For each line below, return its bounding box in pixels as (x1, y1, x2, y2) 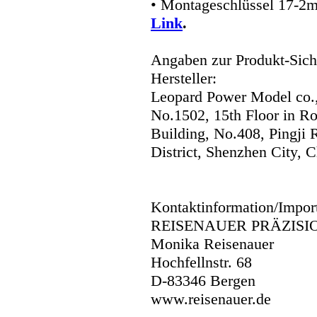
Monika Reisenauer (151, 235, 274, 253)
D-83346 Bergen (151, 272, 255, 290)
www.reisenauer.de (151, 290, 271, 309)
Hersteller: (151, 69, 217, 88)
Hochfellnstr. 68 (151, 253, 252, 272)
